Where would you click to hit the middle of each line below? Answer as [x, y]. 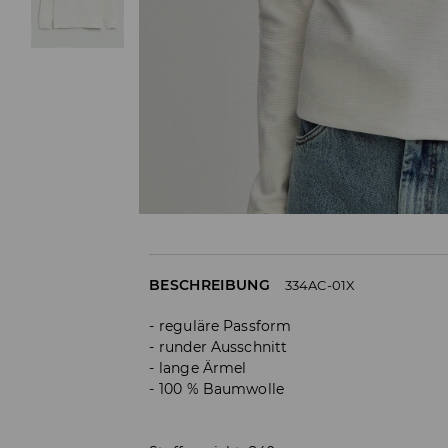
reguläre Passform [225, 325]
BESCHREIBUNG [209, 284]
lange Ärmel [203, 367]
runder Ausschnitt [223, 346]
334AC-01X [320, 284]
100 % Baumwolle [221, 388]
